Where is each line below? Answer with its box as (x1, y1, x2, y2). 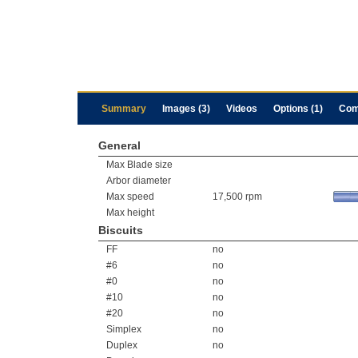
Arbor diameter (106, 175, 171, 186)
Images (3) (162, 103, 210, 114)
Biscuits (98, 224, 143, 237)
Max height (106, 207, 154, 218)
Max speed (106, 191, 154, 202)
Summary (101, 103, 146, 114)
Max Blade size (106, 159, 173, 170)
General (98, 139, 141, 152)
